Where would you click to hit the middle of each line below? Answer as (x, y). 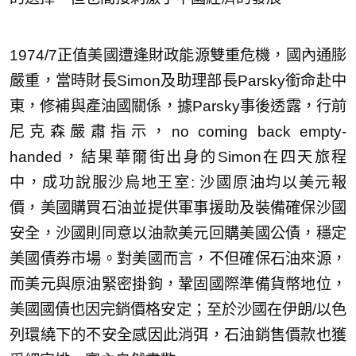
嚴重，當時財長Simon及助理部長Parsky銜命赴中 (178, 80)
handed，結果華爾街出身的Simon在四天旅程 (178, 157)
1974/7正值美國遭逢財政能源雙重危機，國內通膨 (178, 55)
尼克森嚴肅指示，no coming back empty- (178, 131)
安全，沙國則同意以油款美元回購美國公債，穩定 (178, 233)
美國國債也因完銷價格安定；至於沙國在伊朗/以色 (178, 309)
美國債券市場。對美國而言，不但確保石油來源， (178, 258)
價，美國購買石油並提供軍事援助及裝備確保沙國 (178, 207)
